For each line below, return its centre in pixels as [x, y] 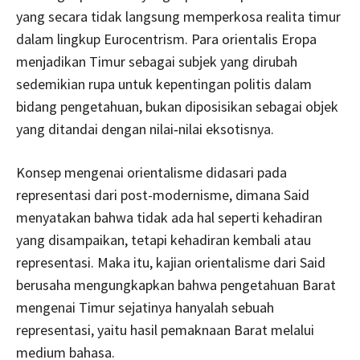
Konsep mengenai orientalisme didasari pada [151, 173]
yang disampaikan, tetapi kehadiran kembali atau [164, 240]
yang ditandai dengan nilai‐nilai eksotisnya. [145, 129]
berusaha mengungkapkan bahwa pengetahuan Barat [176, 285]
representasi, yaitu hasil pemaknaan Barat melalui [165, 330]
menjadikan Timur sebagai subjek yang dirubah [157, 62]
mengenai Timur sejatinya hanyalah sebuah [145, 308]
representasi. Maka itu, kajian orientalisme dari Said [171, 263]
